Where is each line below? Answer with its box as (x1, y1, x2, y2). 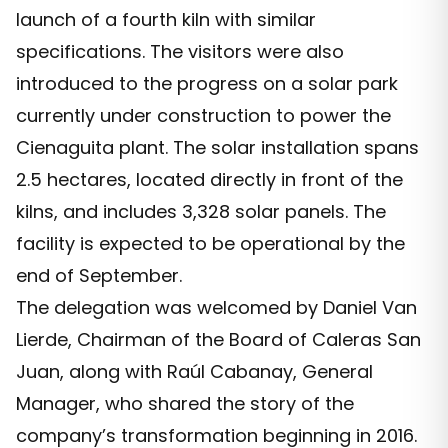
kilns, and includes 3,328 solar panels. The (16, 199, 386, 225)
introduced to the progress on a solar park (16, 71, 398, 97)
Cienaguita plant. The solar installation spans (16, 135, 419, 161)
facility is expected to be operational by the (16, 231, 405, 257)
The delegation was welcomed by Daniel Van (16, 295, 417, 321)
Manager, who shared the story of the (16, 391, 354, 417)
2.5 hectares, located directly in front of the (16, 167, 403, 193)
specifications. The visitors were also (16, 39, 344, 65)
